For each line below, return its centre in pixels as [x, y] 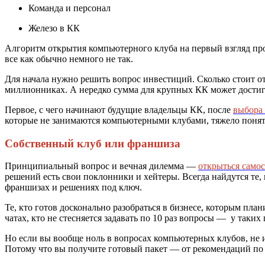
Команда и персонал [70, 8]
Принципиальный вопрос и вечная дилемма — [101, 166]
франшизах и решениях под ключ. [75, 188]
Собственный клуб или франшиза [93, 143]
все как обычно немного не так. [69, 59]
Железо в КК [54, 28]
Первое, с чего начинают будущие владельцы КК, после [119, 109]
